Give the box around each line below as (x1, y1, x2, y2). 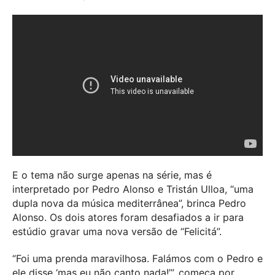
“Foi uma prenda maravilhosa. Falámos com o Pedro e (12, 252, 263, 265)
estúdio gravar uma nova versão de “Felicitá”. (12, 225, 222, 238)
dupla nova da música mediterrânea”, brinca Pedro (12, 196, 246, 209)
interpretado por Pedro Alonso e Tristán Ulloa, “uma (12, 182, 254, 195)
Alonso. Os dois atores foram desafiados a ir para (12, 211, 244, 223)
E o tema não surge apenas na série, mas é (12, 168, 212, 181)
